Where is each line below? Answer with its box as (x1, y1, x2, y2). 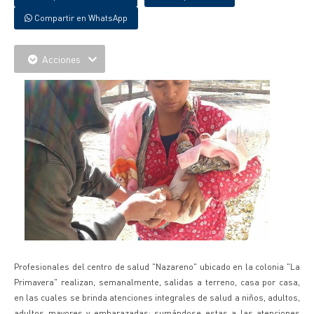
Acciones (38, 53, 85, 65)
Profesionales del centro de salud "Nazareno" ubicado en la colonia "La (14, 261, 300, 272)
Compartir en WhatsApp (32, 13, 128, 23)
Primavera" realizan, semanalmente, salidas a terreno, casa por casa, (14, 277, 300, 287)
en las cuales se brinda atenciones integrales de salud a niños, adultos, (14, 292, 300, 303)
